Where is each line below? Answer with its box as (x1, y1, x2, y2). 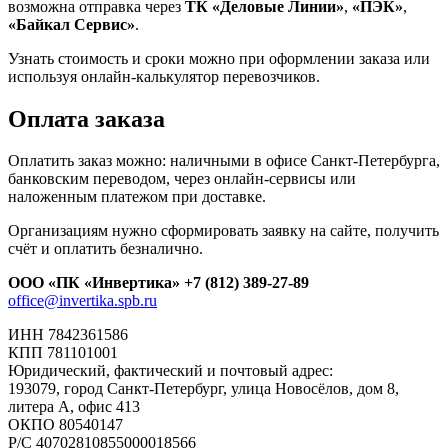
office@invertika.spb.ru (8, 292, 157, 310)
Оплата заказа (8, 105, 165, 132)
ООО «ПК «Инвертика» (8, 274, 180, 292)
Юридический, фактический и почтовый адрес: (8, 362, 333, 380)
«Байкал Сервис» (8, 15, 135, 33)
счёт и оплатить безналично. (8, 240, 203, 258)
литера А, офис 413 (8, 398, 140, 416)
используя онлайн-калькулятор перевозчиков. (8, 67, 324, 85)
